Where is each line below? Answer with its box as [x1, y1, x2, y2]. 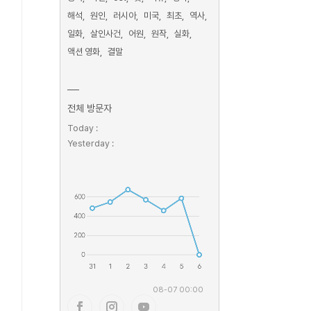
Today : [67, 123, 98, 133]
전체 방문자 [67, 103, 112, 114]
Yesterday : [67, 138, 114, 149]
